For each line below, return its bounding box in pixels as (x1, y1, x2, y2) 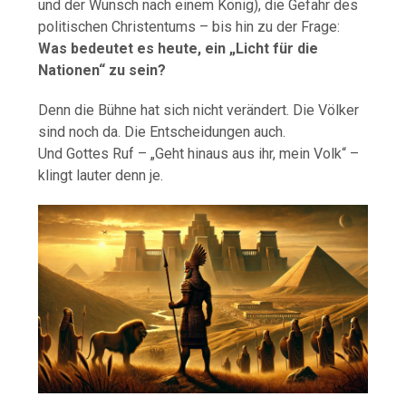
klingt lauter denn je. (38, 167, 164, 185)
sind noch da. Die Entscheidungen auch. (38, 123, 286, 141)
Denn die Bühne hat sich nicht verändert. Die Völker (38, 101, 360, 120)
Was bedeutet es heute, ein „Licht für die (38, 40, 319, 58)
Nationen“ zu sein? (38, 62, 167, 80)
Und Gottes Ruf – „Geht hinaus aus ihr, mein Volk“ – (38, 145, 360, 163)
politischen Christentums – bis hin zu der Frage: (38, 18, 341, 36)
